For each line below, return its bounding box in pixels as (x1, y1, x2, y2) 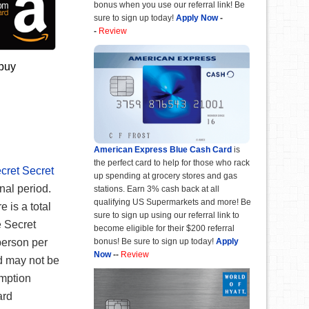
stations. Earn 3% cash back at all (94, 184, 219, 195)
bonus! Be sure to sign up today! (94, 237, 214, 247)
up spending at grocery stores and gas (94, 171, 237, 181)
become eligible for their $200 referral (94, 223, 235, 234)
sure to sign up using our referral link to (94, 210, 239, 221)
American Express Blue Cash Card (94, 145, 232, 155)
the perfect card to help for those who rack (94, 158, 250, 168)
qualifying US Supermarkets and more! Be (94, 197, 251, 208)
